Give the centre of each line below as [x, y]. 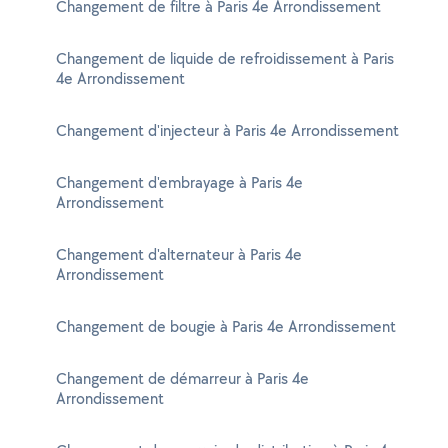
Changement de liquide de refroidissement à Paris [225, 58]
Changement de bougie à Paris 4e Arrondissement [226, 326]
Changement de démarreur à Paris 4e [182, 378]
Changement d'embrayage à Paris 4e [179, 182]
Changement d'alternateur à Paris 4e [179, 254]
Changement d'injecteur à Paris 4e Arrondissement [227, 130]
